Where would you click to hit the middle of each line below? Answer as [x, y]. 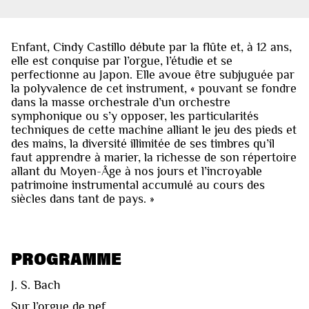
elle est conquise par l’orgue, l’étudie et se [122, 60]
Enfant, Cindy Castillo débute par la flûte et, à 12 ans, [151, 47]
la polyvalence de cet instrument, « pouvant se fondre [154, 88]
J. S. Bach [36, 285]
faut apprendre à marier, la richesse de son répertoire [154, 157]
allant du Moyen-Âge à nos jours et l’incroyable [137, 171]
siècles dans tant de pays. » [83, 198]
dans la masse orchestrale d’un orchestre [121, 102]
